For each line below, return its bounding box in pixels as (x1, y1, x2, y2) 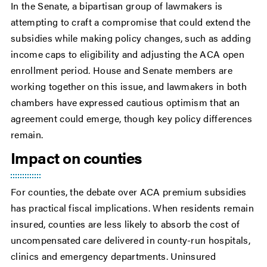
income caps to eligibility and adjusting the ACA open (11, 47, 244, 61)
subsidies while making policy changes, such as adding (11, 31, 251, 45)
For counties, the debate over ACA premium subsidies (11, 185, 247, 199)
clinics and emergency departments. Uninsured (11, 249, 216, 263)
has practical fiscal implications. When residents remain (11, 201, 254, 215)
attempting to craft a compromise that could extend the (11, 15, 251, 29)
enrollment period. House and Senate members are (11, 63, 233, 77)
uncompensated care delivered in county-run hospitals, (11, 233, 250, 247)
